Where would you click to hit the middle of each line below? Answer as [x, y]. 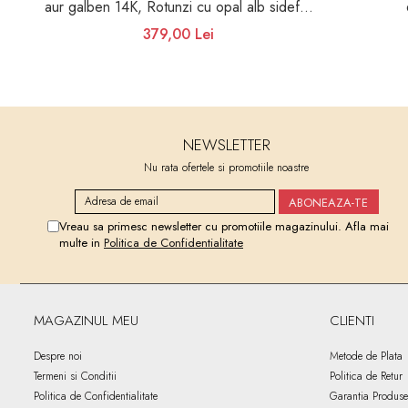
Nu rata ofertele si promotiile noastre [227, 167]
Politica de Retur [366, 376]
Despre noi [58, 356]
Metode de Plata [366, 356]
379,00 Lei [178, 34]
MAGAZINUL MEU [86, 320]
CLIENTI [352, 320]
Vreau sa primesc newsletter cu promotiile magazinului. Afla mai [224, 226]
